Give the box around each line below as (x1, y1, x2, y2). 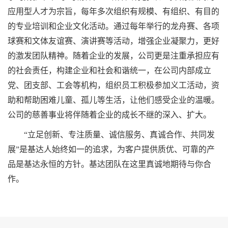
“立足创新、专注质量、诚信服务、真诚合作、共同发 (22, 130, 215, 139)
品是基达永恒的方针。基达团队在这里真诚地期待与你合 (8, 160, 211, 169)
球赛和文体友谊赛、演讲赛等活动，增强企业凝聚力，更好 (8, 37, 219, 46)
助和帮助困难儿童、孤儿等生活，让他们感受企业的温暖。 (8, 96, 219, 105)
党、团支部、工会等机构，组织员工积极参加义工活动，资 (8, 81, 219, 90)
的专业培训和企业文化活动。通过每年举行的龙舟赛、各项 (8, 22, 219, 31)
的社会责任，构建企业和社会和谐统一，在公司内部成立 (8, 66, 211, 75)
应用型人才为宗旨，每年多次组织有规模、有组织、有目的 (8, 7, 219, 16)
